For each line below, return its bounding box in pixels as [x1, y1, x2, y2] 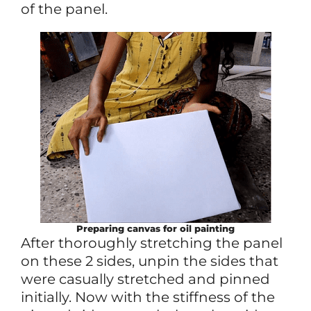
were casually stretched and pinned [21, 270, 270, 287]
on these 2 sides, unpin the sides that [21, 252, 278, 269]
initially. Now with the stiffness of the [21, 288, 275, 305]
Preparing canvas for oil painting [76, 222, 235, 234]
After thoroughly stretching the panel [21, 234, 283, 251]
